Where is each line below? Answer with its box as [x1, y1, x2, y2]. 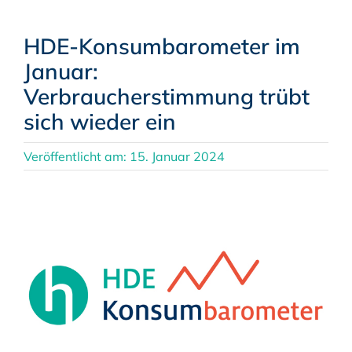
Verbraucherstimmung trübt [23, 82, 310, 110]
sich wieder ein [23, 108, 176, 135]
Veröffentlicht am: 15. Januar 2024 [23, 148, 225, 164]
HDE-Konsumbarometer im [23, 32, 300, 60]
